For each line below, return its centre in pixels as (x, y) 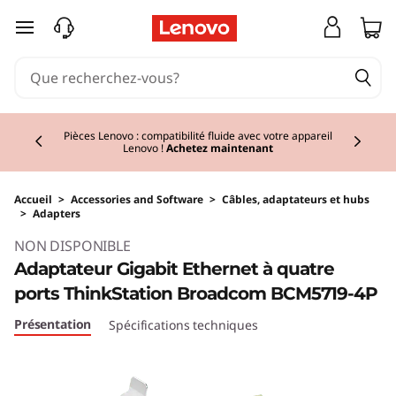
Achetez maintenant (220, 148)
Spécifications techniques (183, 325)
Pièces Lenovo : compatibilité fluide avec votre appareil (198, 136)
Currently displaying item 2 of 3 (132, 122)
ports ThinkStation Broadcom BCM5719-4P (196, 293)
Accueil (33, 199)
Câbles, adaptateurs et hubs (296, 199)
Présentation (53, 324)
